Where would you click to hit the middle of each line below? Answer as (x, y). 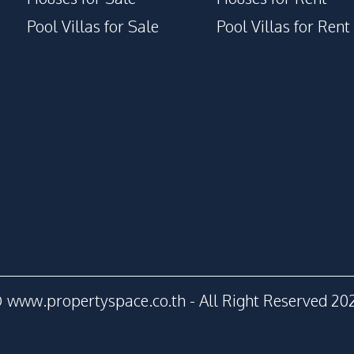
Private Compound (71, 75)
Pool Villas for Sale (93, 26)
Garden (32, 24)
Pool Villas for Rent (283, 26)
